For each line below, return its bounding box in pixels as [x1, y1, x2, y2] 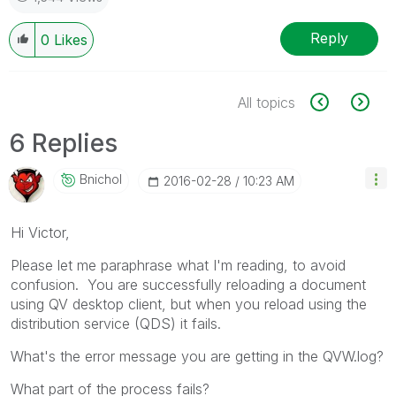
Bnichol [80, 171, 122, 187]
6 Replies [9, 127, 118, 158]
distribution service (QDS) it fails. [11, 314, 221, 332]
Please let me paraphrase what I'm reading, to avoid [11, 255, 346, 274]
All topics [238, 93, 295, 111]
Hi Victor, [11, 223, 70, 241]
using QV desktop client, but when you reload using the [11, 294, 367, 313]
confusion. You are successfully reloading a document [11, 275, 366, 293]
